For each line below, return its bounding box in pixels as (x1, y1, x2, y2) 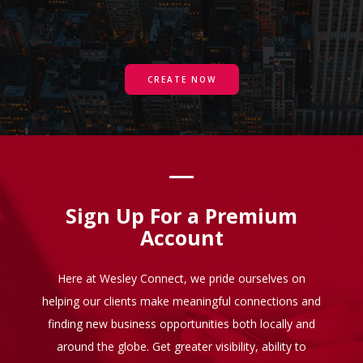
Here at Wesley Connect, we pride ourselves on (58, 270, 305, 286)
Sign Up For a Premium (66, 201, 297, 229)
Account (139, 223, 224, 251)
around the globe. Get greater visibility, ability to (57, 338, 306, 354)
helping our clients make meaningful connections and (42, 293, 321, 309)
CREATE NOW (147, 74, 216, 85)
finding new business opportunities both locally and (48, 315, 315, 331)
